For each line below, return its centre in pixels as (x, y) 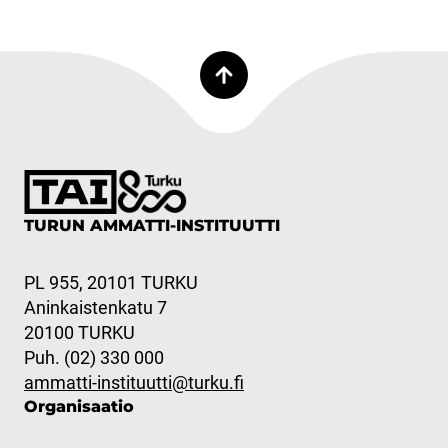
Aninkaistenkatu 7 (95, 307)
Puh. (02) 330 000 (94, 357)
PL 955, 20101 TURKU (111, 282)
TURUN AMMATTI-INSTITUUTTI (152, 225)
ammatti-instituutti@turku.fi (134, 382)
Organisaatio (79, 406)
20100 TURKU (79, 332)
